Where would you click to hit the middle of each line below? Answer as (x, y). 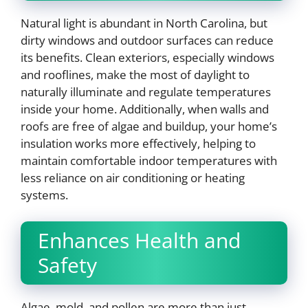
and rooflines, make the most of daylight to (135, 75)
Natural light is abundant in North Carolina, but (144, 23)
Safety (67, 265)
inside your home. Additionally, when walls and (145, 109)
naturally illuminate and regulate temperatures (146, 92)
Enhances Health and (139, 240)
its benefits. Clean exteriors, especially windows (147, 58)
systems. (44, 195)
